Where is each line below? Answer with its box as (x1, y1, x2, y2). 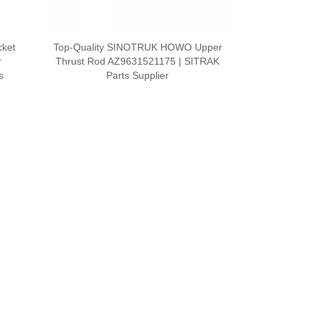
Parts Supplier (106, 69, 169, 81)
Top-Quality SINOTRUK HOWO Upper (53, 41, 222, 53)
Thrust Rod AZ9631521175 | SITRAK (56, 55, 220, 67)
